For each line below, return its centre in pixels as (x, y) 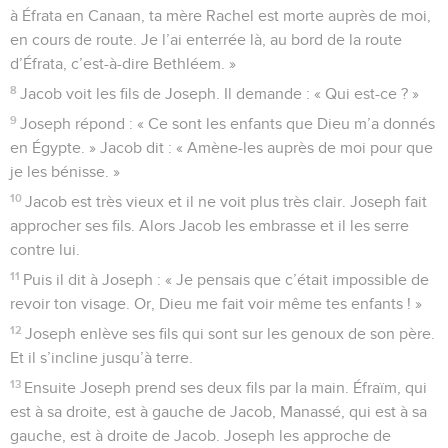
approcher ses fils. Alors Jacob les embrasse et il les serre (209, 225)
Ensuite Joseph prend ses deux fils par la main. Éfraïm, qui (226, 387)
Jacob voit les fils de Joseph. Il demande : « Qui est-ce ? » (220, 93)
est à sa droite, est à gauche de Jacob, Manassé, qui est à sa (218, 411)
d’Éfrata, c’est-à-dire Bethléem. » (123, 63)
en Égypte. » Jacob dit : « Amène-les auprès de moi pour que (221, 147)
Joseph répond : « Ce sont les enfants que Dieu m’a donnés (228, 123)
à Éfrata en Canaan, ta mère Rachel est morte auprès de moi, (220, 15)
